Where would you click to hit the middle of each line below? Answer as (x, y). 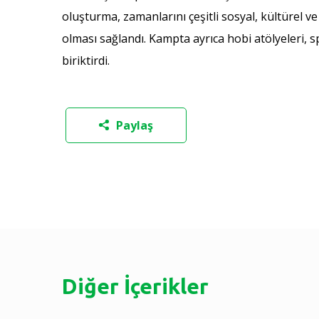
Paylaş (135, 125)
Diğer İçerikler (135, 286)
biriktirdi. (86, 60)
